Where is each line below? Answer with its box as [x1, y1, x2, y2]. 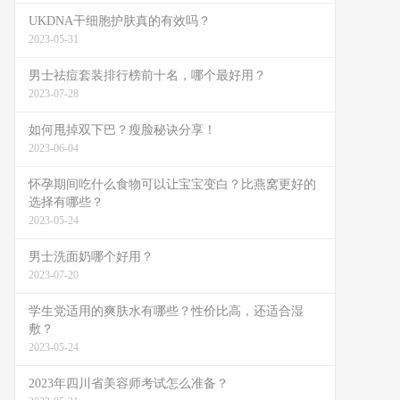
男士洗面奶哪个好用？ [29, 250, 154, 263]
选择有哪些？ [29, 196, 104, 209]
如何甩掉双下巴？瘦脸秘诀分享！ [29, 123, 216, 137]
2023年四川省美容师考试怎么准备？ [29, 377, 229, 390]
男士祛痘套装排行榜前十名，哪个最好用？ [29, 69, 266, 82]
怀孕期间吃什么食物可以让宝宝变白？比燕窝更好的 [29, 178, 316, 191]
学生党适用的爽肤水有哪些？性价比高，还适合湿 [29, 304, 304, 318]
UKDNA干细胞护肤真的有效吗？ [29, 14, 211, 28]
